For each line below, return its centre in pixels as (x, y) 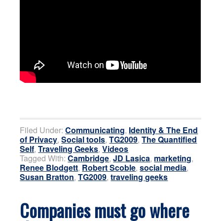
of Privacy (39, 139)
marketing (173, 158)
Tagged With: (44, 158)
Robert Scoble (109, 167)
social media (163, 167)
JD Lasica (132, 158)
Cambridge (89, 158)
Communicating (95, 130)
